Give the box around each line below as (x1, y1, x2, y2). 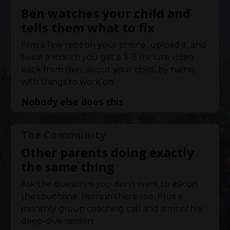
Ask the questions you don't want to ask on (21, 179, 198, 189)
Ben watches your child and (21, 4, 190, 22)
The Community (21, 127, 106, 142)
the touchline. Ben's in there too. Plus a (21, 191, 182, 201)
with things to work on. (21, 76, 115, 87)
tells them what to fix (21, 18, 155, 36)
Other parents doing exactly (21, 143, 194, 161)
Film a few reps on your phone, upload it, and (21, 40, 206, 50)
